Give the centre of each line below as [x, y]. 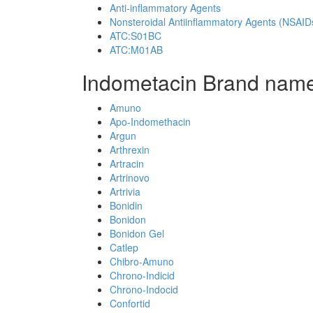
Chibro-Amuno [142, 261]
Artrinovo [130, 177]
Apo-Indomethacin [150, 122]
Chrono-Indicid [142, 275]
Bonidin [126, 205]
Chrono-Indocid [144, 289]
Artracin [127, 163]
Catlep [124, 247]
